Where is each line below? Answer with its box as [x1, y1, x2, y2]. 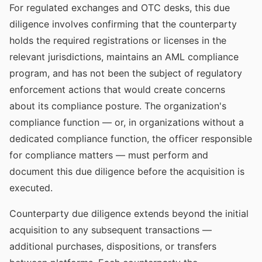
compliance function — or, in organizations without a [9, 116, 244, 128]
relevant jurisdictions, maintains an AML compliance [9, 51, 239, 63]
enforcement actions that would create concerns [9, 84, 225, 95]
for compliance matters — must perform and [9, 149, 208, 161]
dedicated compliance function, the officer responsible [9, 133, 252, 144]
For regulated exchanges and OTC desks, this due [9, 2, 230, 13]
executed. [9, 182, 53, 194]
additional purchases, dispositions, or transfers [9, 240, 216, 252]
